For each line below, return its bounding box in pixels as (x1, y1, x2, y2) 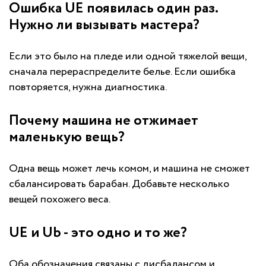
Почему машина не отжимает (9, 110, 198, 132)
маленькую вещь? (9, 127, 125, 148)
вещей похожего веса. (9, 192, 110, 208)
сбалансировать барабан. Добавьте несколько (9, 176, 229, 192)
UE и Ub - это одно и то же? (9, 223, 187, 244)
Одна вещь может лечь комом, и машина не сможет (9, 161, 250, 177)
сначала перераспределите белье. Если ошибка (9, 64, 236, 80)
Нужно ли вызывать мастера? (9, 15, 199, 36)
